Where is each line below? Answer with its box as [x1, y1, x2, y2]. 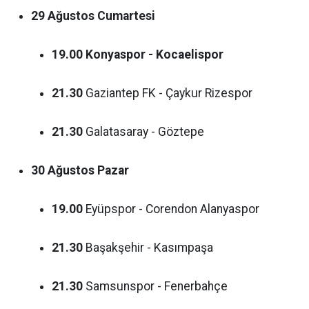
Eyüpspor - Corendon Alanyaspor [83, 201, 259, 216]
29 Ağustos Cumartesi [31, 8, 155, 23]
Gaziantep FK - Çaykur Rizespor [83, 86, 252, 100]
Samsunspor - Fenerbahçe [83, 279, 228, 293]
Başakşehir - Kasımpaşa [83, 240, 213, 255]
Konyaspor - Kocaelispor [86, 47, 223, 61]
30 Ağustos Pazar [31, 163, 129, 177]
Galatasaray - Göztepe [83, 124, 204, 139]
